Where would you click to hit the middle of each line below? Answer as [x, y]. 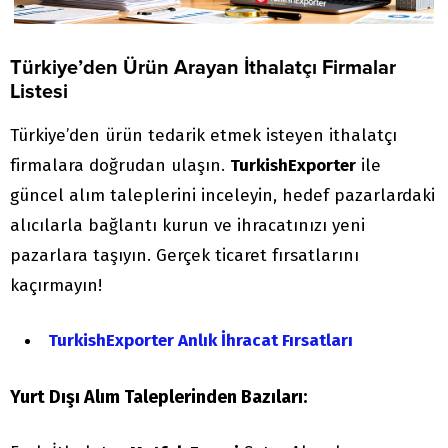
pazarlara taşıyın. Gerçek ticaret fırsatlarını [184, 256]
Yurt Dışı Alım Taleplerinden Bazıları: [158, 397]
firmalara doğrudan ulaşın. [120, 166]
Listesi [39, 92]
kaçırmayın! [56, 286]
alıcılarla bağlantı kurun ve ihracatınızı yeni [187, 226]
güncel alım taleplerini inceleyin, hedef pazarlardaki [222, 196]
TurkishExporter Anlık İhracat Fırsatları [200, 341]
